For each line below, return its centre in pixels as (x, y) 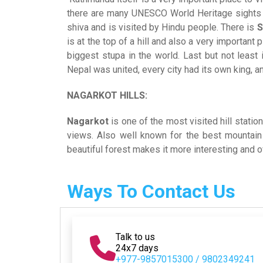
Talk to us (135, 237)
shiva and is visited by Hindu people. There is (162, 27)
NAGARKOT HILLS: (107, 95)
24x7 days (137, 248)
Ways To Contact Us (151, 191)
